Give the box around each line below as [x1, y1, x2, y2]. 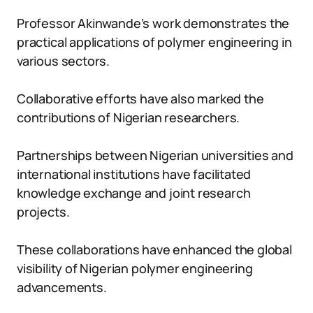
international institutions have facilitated [17, 166, 252, 182]
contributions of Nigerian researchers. [17, 109, 240, 126]
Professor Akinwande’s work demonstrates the [17, 15, 290, 31]
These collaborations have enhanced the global [17, 241, 292, 258]
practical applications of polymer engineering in [17, 34, 292, 50]
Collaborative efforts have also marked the [17, 90, 264, 107]
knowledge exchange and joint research [17, 184, 251, 201]
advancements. [17, 279, 107, 296]
